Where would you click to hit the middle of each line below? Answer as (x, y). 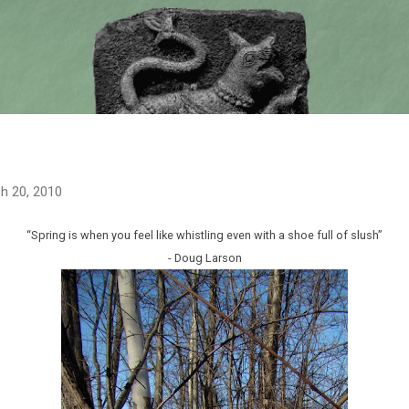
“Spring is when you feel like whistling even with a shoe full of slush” (204, 235)
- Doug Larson (204, 257)
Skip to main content (204, 23)
